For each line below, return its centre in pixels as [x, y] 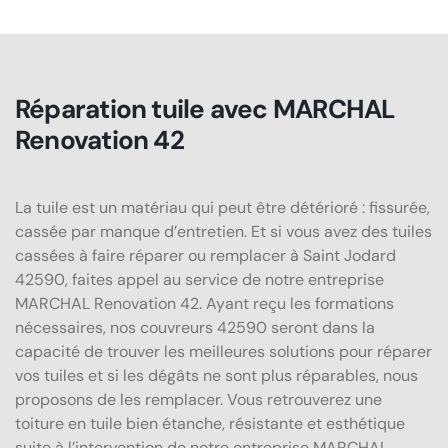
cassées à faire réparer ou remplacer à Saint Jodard [205, 255]
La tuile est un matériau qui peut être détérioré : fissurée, [222, 207]
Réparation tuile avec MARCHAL [205, 108]
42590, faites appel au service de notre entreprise [199, 279]
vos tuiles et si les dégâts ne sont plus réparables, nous [216, 375]
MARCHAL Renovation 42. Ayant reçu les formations [204, 303]
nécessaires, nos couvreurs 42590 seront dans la [195, 327]
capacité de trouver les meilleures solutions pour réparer [223, 351]
